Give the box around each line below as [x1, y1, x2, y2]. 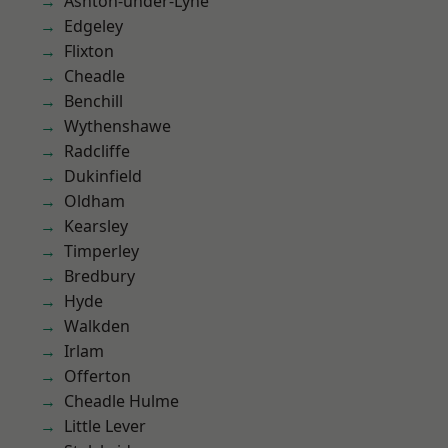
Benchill [64, 90, 123, 112]
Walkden [64, 315, 130, 337]
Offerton [64, 365, 131, 387]
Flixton [64, 40, 114, 62]
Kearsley [64, 215, 128, 237]
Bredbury [64, 265, 135, 287]
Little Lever [64, 415, 146, 437]
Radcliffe [64, 140, 130, 162]
